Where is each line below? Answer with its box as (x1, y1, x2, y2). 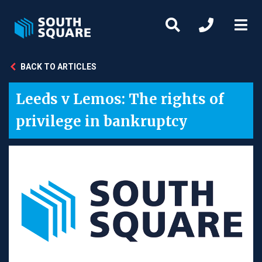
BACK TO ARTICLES (20, 62, 96, 71)
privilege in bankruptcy (16, 112, 187, 130)
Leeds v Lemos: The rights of (16, 90, 224, 108)
